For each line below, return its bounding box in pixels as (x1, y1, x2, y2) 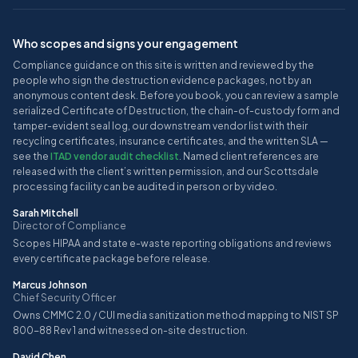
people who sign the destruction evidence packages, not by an (13, 74, 312, 86)
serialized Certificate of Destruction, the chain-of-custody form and (13, 105, 340, 117)
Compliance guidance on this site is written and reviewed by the (13, 59, 314, 71)
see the (13, 150, 49, 162)
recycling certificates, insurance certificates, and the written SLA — (13, 135, 328, 147)
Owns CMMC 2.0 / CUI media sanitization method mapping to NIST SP (13, 309, 339, 321)
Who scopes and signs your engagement (13, 36, 238, 50)
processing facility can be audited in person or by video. (13, 181, 277, 193)
